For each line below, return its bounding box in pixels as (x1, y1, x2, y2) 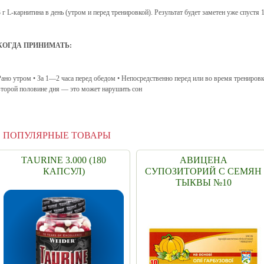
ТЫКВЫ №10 (175, 177, 232, 187)
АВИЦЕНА (179, 155, 227, 165)
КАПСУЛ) (42, 166, 85, 176)
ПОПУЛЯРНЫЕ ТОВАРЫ (3, 130, 111, 140)
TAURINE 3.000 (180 (21, 155, 106, 165)
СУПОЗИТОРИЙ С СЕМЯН (145, 166, 262, 176)
